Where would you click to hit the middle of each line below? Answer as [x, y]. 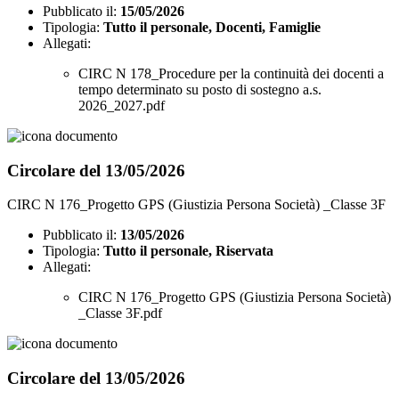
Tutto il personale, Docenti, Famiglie [212, 27]
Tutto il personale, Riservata [188, 251]
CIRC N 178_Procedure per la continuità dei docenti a [231, 73]
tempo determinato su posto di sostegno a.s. [200, 89]
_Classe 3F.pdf [120, 313]
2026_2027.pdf [122, 105]
